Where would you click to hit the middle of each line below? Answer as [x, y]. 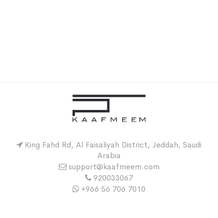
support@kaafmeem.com [114, 166]
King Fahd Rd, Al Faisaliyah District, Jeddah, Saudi [113, 145]
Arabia [109, 155]
